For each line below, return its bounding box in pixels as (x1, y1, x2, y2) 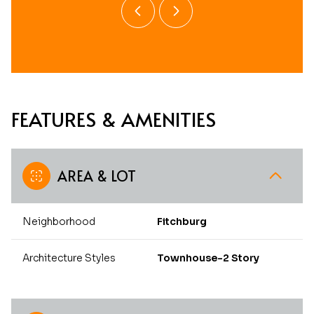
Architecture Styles (22, 251, 116, 264)
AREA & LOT (57, 165, 136, 186)
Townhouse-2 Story (157, 251, 259, 264)
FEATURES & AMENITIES (11, 104, 216, 132)
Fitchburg (157, 214, 207, 228)
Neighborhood (22, 214, 95, 228)
